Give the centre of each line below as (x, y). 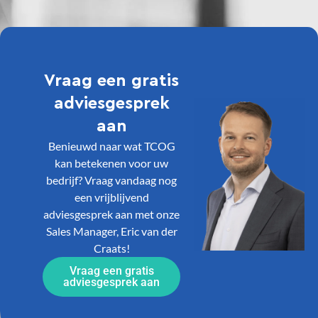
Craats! (111, 248)
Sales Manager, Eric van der (111, 231)
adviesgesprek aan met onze (111, 214)
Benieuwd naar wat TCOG (111, 146)
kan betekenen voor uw (111, 163)
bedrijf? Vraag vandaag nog (111, 180)
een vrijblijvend (111, 197)
